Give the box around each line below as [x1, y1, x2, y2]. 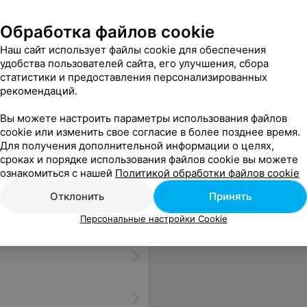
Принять [209, 189, 251, 203]
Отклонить [49, 189, 104, 203]
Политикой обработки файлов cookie [115, 166, 299, 180]
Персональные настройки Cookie [79, 212, 228, 224]
